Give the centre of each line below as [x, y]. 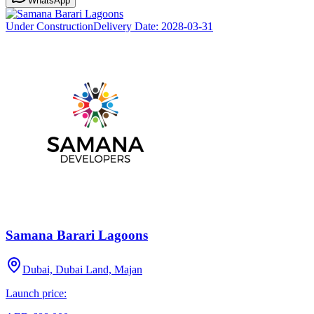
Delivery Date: [127, 26]
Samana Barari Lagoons [77, 235]
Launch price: [36, 294]
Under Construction [49, 26]
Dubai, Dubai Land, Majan [82, 270]
